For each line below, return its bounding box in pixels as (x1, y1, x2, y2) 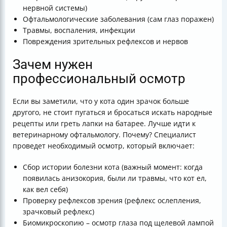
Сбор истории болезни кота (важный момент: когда (23, 162, 203, 172)
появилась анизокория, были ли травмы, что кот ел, (23, 173, 207, 183)
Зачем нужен (13, 57, 93, 72)
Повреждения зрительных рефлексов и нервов (23, 36, 188, 46)
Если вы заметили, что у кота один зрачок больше (13, 96, 189, 106)
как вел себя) (23, 184, 68, 194)
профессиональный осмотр (13, 71, 185, 86)
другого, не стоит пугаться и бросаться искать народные (13, 107, 212, 117)
